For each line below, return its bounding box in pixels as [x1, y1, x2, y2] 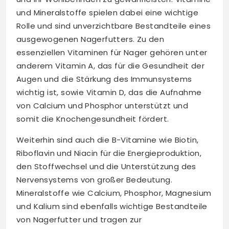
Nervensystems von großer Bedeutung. [16, 174, 172, 186]
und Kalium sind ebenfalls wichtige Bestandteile [16, 201, 208, 212]
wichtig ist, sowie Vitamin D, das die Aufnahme [16, 87, 202, 98]
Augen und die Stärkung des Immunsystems [16, 74, 192, 85]
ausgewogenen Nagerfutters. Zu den [16, 34, 165, 45]
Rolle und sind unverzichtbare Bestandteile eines [16, 20, 211, 32]
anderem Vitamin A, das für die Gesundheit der [16, 60, 204, 72]
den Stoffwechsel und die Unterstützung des [16, 161, 196, 172]
